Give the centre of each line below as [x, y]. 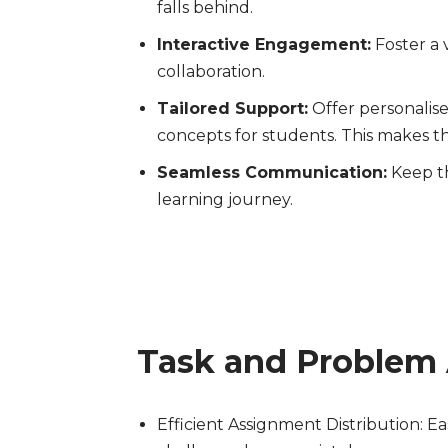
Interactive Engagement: [264, 45]
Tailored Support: [232, 109]
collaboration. [211, 72]
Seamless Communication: [272, 173]
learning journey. [225, 200]
